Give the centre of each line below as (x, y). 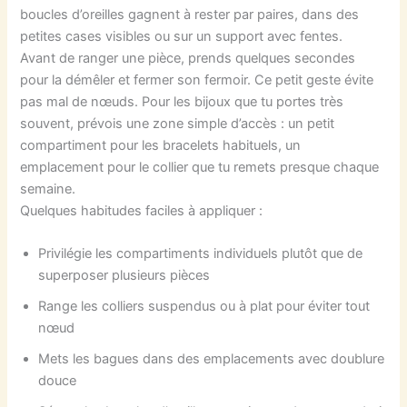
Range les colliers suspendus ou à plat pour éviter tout (204, 307)
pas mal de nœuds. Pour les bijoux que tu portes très (182, 102)
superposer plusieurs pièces (124, 276)
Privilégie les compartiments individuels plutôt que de (201, 254)
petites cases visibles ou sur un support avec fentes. (182, 37)
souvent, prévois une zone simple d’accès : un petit (178, 124)
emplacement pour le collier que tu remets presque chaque (200, 168)
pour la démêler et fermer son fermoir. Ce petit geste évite (197, 80)
